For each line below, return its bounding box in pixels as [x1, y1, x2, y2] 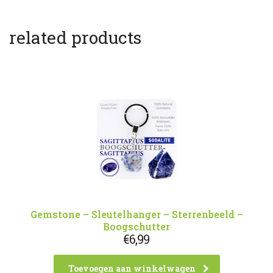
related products [9, 26, 141, 49]
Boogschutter [103, 220, 170, 233]
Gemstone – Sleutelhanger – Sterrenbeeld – [30, 208, 243, 221]
